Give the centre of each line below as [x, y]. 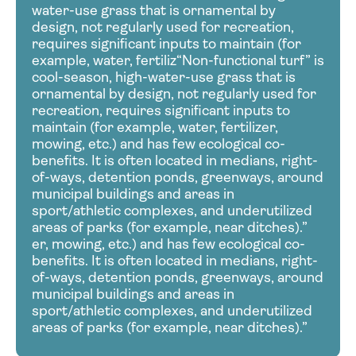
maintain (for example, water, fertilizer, [155, 127]
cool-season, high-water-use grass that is [164, 77]
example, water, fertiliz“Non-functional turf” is [178, 60]
